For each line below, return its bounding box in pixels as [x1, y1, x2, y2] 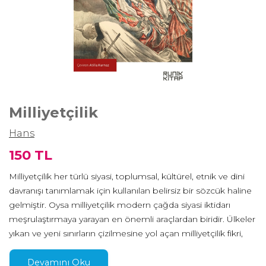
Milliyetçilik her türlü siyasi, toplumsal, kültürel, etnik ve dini [9, 171, 245, 182]
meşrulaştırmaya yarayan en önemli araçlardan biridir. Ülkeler [9, 214, 255, 225]
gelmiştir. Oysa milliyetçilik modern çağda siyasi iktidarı [9, 199, 230, 211]
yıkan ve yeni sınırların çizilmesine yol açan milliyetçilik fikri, [9, 228, 243, 239]
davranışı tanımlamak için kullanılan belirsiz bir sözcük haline [9, 185, 252, 197]
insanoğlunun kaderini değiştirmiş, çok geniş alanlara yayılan [9, 242, 254, 254]
